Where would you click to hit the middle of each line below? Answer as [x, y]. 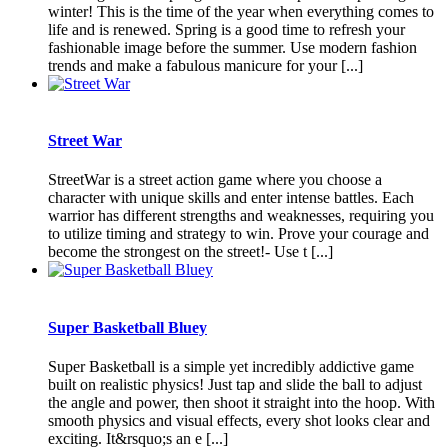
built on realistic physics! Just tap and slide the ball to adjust [235, 384]
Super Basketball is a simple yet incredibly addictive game [231, 366]
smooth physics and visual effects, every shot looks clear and [239, 420]
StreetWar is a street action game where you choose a [215, 180]
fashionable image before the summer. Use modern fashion [232, 47]
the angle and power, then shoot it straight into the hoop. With [241, 402]
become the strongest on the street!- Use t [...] [190, 252]
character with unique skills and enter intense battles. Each [231, 198]
